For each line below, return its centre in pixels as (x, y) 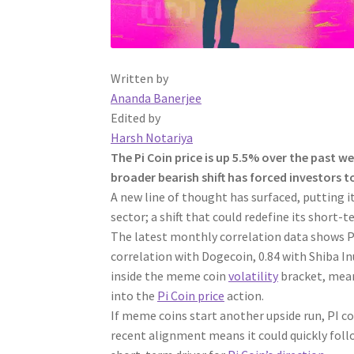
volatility (254, 275)
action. (245, 295)
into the (134, 295)
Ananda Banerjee (156, 98)
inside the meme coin (170, 275)
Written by (140, 78)
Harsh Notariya (152, 137)
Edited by (136, 117)
